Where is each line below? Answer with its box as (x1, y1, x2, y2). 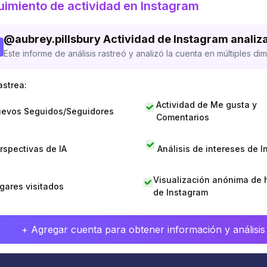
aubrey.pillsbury (15, 33, 101, 45)
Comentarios (156, 112, 210, 122)
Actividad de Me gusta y (156, 100, 257, 110)
